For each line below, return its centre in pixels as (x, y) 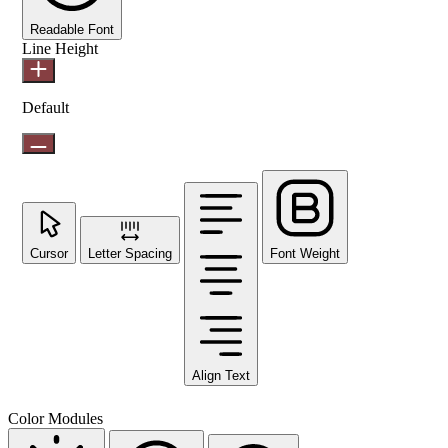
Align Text (221, 375)
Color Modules (55, 418)
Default (45, 107)
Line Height (60, 48)
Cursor (49, 253)
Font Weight (305, 253)
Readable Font (72, 29)
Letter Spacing (130, 253)
